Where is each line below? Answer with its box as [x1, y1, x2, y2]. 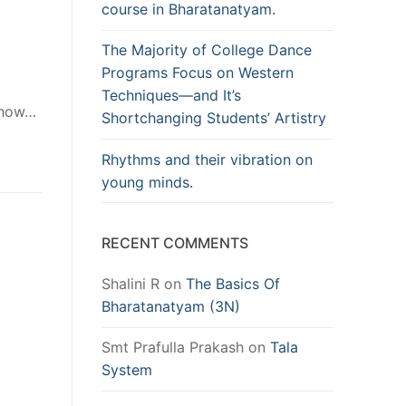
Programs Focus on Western [101, 63, 294, 82]
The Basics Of [186, 275, 280, 294]
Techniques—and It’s [101, 86, 241, 105]
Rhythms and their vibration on [101, 150, 313, 169]
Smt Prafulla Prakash [101, 338, 244, 357]
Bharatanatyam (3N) [101, 297, 240, 316]
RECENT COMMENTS [101, 234, 248, 253]
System [101, 361, 152, 380]
